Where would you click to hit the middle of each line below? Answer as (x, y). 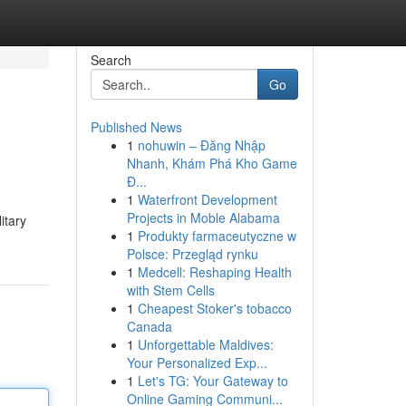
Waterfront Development (207, 199)
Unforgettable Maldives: (205, 344)
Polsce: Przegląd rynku (192, 254)
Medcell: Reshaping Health (214, 272)
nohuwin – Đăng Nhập (201, 145)
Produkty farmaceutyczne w (217, 236)
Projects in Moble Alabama (203, 217)
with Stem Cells (170, 290)
